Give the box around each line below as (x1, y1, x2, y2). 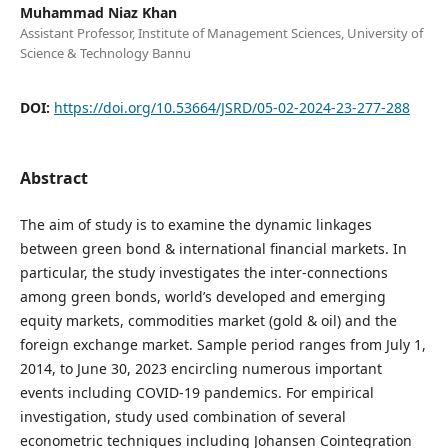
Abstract (19, 166, 88, 189)
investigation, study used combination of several (19, 406, 346, 426)
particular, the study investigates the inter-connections (19, 262, 388, 282)
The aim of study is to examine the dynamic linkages (19, 214, 372, 234)
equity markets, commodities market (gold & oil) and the (19, 310, 397, 330)
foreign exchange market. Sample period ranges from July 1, (19, 334, 426, 354)
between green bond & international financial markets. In (19, 238, 407, 258)
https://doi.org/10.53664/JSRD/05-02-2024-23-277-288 (53, 97, 410, 117)
